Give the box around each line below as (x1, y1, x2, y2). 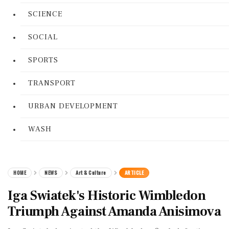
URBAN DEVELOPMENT (28, 101, 118, 111)
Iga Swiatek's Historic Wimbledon (8, 187, 205, 204)
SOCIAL (28, 32, 58, 42)
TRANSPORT (28, 78, 76, 88)
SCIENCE (28, 9, 62, 19)
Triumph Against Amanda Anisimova (8, 203, 221, 220)
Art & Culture (76, 169, 106, 176)
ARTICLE (124, 169, 144, 176)
